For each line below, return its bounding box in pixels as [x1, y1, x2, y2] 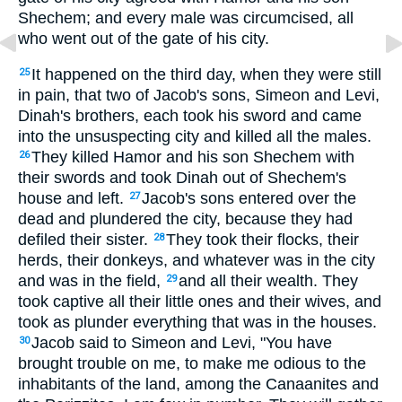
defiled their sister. [18, 231, 153, 249]
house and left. [18, 189, 128, 208]
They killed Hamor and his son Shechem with [31, 148, 354, 167]
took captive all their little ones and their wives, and [18, 293, 381, 311]
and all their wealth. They [179, 272, 358, 291]
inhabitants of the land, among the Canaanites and [18, 375, 379, 394]
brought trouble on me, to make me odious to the [18, 354, 366, 373]
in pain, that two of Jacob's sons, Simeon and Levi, [18, 86, 380, 105]
